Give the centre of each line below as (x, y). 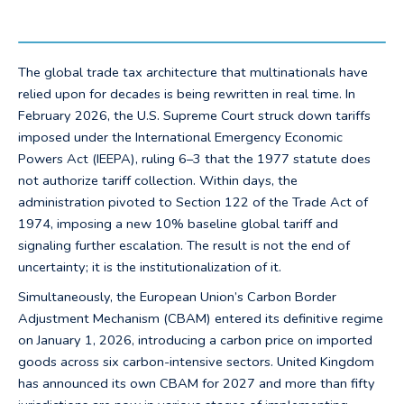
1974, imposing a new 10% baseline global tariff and (178, 224)
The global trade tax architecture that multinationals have (193, 73)
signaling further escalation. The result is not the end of (184, 246)
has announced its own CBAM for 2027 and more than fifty (197, 383)
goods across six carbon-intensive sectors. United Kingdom (196, 361)
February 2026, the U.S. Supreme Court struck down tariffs (194, 116)
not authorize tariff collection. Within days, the (158, 181)
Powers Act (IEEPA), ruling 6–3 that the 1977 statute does (194, 159)
